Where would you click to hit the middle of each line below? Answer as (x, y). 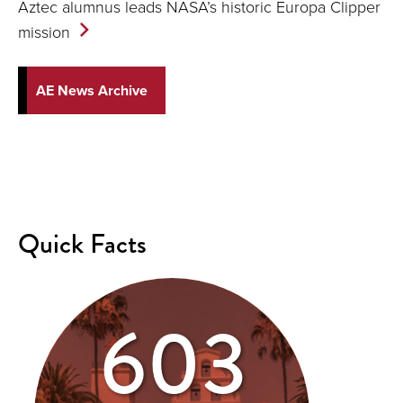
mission (44, 32)
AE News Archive (92, 91)
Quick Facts (82, 244)
